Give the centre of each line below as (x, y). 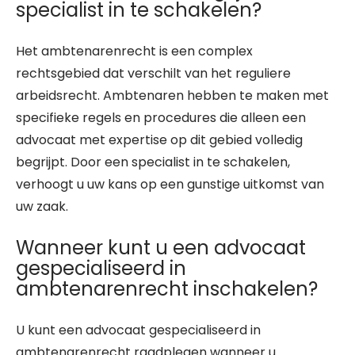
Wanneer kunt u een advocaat (161, 248)
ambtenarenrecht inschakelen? (167, 289)
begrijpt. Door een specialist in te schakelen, (153, 162)
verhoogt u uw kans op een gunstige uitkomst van (170, 184)
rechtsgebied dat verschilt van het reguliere (153, 73)
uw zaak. (42, 206)
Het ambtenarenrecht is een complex (134, 51)
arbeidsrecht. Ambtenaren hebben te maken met (172, 95)
